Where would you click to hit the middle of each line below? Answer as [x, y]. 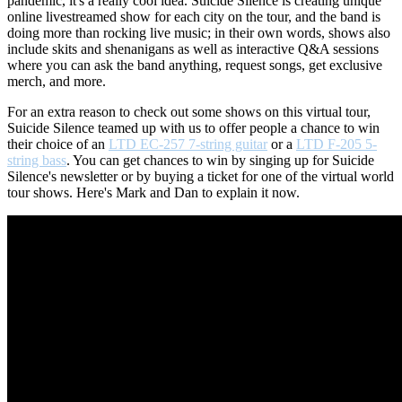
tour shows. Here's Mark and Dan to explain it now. [153, 193]
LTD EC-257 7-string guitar [188, 144]
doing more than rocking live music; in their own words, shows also [199, 33]
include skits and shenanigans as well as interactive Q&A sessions [193, 49]
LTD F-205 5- [336, 144]
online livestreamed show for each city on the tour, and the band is [194, 17]
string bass [37, 161]
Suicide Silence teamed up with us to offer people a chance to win [193, 128]
